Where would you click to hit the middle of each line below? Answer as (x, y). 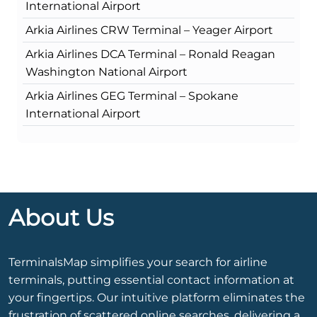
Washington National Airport (106, 72)
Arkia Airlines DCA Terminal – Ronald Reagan (150, 54)
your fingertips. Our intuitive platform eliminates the (157, 298)
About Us (61, 218)
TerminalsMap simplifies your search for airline (138, 263)
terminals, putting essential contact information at (151, 280)
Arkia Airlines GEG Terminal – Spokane (132, 96)
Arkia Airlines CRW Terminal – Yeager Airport (149, 30)
